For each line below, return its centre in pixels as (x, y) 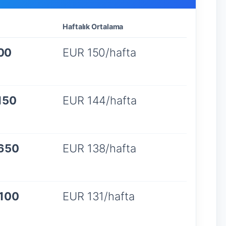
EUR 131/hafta (99, 196)
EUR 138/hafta (99, 148)
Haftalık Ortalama (93, 26)
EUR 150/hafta (99, 52)
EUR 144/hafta (100, 100)
